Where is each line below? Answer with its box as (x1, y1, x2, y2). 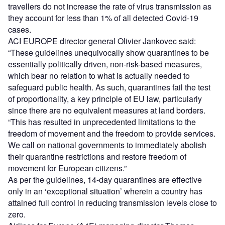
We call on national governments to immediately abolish (8, 139, 206, 151)
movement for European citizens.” (8, 162, 127, 174)
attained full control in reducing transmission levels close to (8, 197, 217, 209)
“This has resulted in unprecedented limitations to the (8, 116, 196, 128)
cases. (8, 24, 31, 36)
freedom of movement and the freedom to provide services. (8, 128, 215, 140)
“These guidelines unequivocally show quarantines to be (8, 47, 209, 59)
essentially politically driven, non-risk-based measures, (8, 58, 202, 70)
